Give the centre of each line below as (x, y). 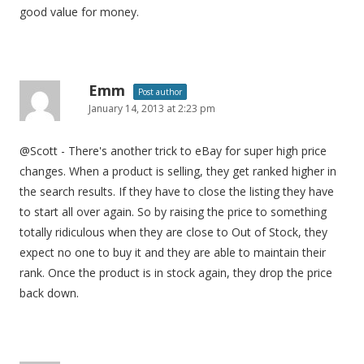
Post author (160, 92)
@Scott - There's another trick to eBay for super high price (173, 151)
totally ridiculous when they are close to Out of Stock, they (173, 232)
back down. (49, 293)
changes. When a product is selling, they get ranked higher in (178, 171)
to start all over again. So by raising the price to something (173, 212)
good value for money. (79, 12)
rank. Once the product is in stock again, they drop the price (176, 273)
